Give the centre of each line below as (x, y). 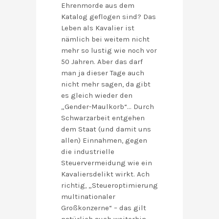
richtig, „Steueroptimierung (109, 186)
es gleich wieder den (97, 96)
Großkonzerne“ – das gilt (104, 208)
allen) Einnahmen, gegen (104, 141)
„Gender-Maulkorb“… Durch (108, 107)
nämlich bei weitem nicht (105, 39)
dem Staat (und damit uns (106, 129)
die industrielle (88, 152)
